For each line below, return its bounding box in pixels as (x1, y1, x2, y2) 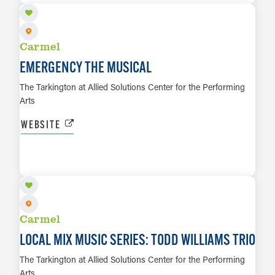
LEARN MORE (109, 157, 166, 171)
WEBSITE (21, 117, 61, 132)
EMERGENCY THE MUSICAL (20, 58, 152, 77)
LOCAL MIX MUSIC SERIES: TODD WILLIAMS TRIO (20, 230, 255, 249)
